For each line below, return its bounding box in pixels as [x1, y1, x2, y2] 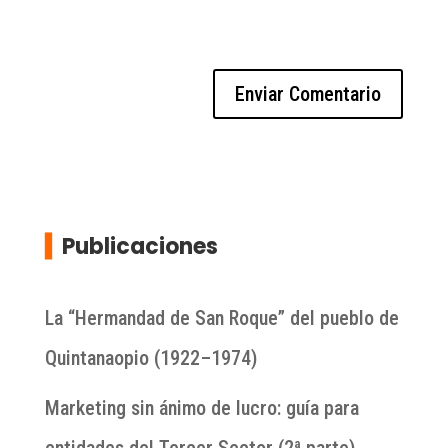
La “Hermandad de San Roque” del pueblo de [44, 306, 399, 331]
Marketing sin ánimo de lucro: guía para [44, 396, 359, 421]
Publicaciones [61, 231, 218, 263]
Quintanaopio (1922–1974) [44, 346, 257, 371]
